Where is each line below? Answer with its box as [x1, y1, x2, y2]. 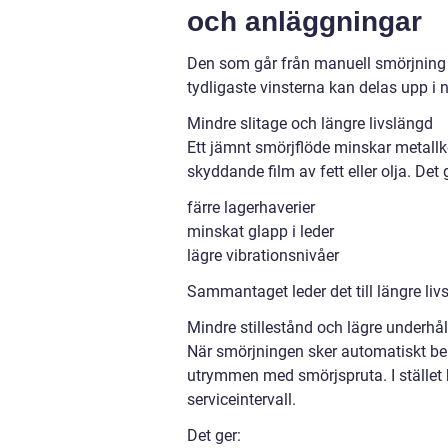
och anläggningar [187, 6, 422, 37]
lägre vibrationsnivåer [187, 246, 339, 265]
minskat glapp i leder [187, 222, 334, 241]
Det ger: [187, 426, 241, 445]
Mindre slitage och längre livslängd [187, 114, 433, 133]
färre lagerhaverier [187, 198, 315, 217]
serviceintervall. [187, 390, 296, 409]
